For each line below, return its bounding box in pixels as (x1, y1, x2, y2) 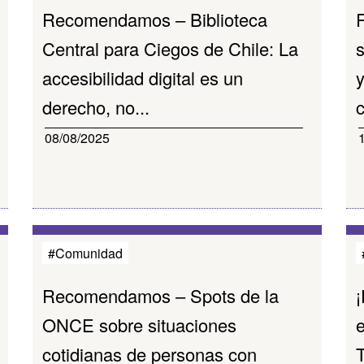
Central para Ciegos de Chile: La (42, 36, 299, 61)
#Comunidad (48, 244, 123, 262)
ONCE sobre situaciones (42, 312, 237, 337)
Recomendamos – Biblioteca (42, 6, 268, 32)
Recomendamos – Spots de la (42, 283, 279, 308)
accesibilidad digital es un (42, 65, 244, 90)
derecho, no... (42, 94, 150, 119)
